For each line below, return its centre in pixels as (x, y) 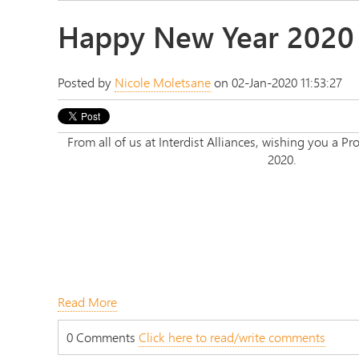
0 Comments (103, 337)
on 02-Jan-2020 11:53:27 (276, 82)
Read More (87, 301)
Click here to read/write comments (232, 337)
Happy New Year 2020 (206, 37)
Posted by (86, 82)
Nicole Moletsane (163, 82)
